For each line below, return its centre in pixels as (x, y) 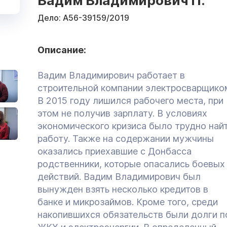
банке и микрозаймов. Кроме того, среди (128, 202)
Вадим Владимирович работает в (111, 75)
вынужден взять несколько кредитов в (123, 189)
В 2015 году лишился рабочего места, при (130, 100)
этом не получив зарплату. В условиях (122, 113)
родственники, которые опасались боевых (131, 164)
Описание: (62, 50)
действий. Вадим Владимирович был (119, 176)
